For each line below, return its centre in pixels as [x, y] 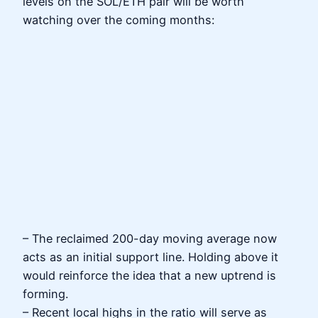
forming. [45, 294]
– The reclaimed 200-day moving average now [150, 239]
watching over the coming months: [119, 20]
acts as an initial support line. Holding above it [150, 257]
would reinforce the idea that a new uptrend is [149, 276]
